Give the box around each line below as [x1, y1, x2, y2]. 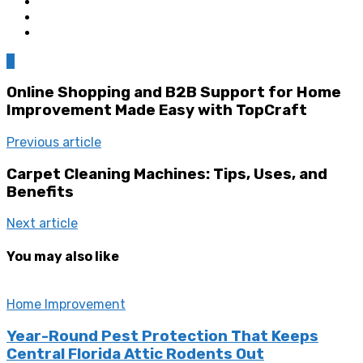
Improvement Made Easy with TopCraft [6, 101, 307, 120]
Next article [6, 216, 78, 232]
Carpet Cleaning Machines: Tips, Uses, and [6, 164, 327, 183]
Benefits [6, 182, 74, 201]
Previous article [6, 135, 101, 150]
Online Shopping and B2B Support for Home [6, 83, 341, 102]
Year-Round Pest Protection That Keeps [6, 327, 318, 345]
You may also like [6, 248, 119, 264]
